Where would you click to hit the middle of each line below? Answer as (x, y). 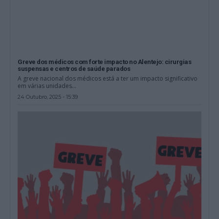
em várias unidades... (47, 86)
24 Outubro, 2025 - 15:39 (48, 97)
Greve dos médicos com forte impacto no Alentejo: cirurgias (105, 62)
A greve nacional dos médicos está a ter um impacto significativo (108, 78)
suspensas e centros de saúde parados (74, 68)
